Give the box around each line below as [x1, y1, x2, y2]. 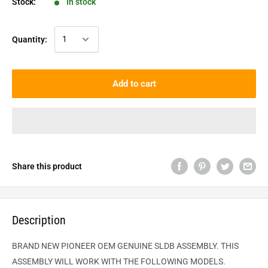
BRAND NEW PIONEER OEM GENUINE [12, 241, 154, 251]
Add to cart [112, 78, 156, 89]
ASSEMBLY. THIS [176, 241, 239, 251]
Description [12, 213, 66, 228]
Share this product [12, 162, 82, 171]
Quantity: [12, 34, 47, 44]
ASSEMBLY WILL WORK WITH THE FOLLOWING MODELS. [12, 257, 226, 267]
